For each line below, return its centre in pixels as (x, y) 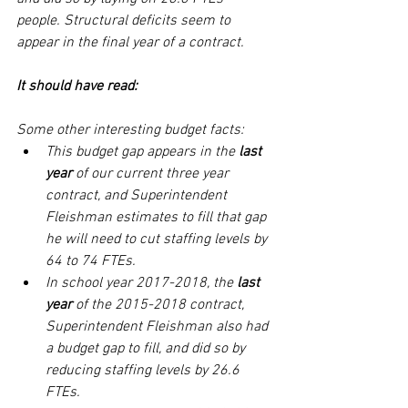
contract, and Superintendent (138, 196)
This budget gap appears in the (142, 152)
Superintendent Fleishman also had (158, 327)
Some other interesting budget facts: (132, 130)
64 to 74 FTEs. (92, 261)
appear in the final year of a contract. (130, 43)
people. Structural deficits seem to (125, 21)
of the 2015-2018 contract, (162, 305)
